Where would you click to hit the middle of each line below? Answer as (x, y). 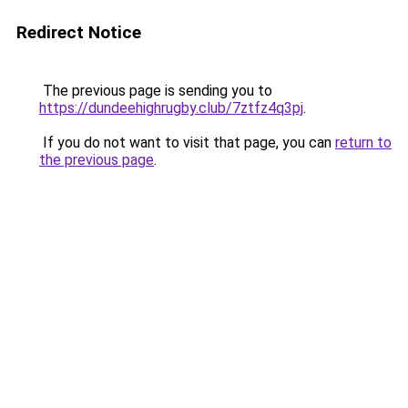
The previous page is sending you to (156, 91)
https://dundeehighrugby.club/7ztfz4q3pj (171, 108)
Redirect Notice (79, 32)
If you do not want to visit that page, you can (187, 143)
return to (363, 143)
